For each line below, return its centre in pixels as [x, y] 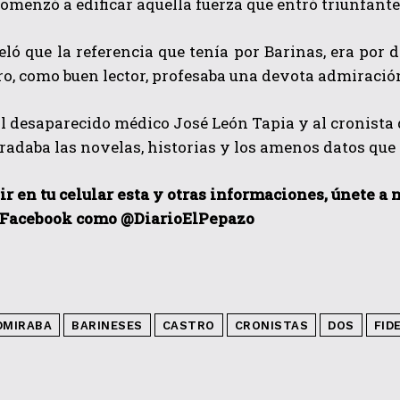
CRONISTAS [271, 325]
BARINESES [107, 325]
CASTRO [188, 325]
